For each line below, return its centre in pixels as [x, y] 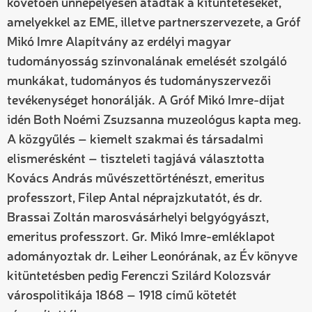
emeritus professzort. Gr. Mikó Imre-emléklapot [141, 237]
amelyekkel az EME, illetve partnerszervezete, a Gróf [154, 23]
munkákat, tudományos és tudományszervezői [139, 81]
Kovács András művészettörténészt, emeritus [136, 179]
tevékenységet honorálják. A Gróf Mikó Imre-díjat [146, 101]
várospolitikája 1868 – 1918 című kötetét [122, 296]
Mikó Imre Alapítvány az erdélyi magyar [119, 42]
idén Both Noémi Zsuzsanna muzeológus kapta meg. [154, 120]
